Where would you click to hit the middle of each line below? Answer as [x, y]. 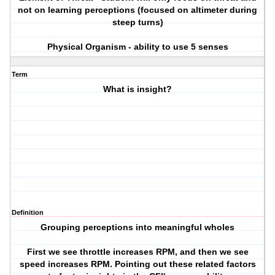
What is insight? [138, 89]
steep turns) [137, 22]
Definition [28, 213]
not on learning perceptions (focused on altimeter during [138, 10]
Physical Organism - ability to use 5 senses [137, 47]
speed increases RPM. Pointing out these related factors [137, 264]
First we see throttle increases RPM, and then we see [137, 252]
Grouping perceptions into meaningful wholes [138, 227]
